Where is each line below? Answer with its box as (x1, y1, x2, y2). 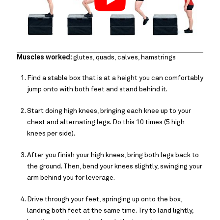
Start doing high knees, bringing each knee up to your (27, 107, 191, 114)
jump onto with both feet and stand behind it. (27, 85, 167, 93)
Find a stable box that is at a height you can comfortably (27, 74, 203, 82)
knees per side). (27, 130, 75, 137)
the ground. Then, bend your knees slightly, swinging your (27, 163, 202, 170)
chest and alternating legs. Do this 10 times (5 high (27, 118, 185, 126)
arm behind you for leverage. (27, 174, 115, 181)
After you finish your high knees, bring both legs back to (27, 151, 199, 159)
